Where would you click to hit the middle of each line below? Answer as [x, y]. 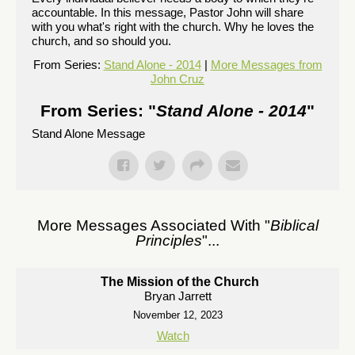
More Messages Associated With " [153, 225]
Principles [169, 240]
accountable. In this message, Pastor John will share [168, 12]
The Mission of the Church [179, 282]
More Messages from [266, 65]
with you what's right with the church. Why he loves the [173, 27]
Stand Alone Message [88, 134]
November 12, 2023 [177, 315]
